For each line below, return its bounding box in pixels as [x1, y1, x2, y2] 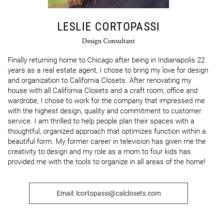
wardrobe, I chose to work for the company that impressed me [8, 96, 205, 105]
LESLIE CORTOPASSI [57, 20, 160, 33]
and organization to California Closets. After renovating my [8, 76, 191, 85]
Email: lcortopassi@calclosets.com [56, 189, 161, 197]
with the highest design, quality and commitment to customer [8, 107, 201, 115]
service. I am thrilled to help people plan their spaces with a [8, 117, 194, 125]
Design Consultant [82, 36, 135, 45]
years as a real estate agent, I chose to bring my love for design [8, 66, 208, 75]
